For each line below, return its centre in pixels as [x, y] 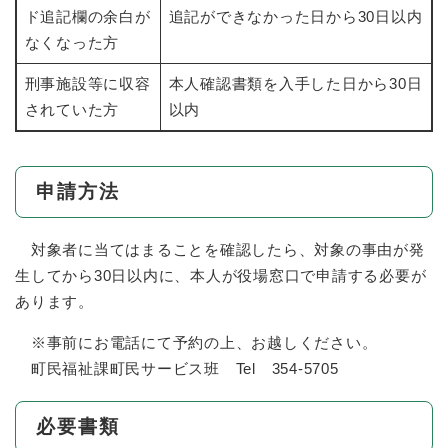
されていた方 [71, 110]
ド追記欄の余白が [87, 17]
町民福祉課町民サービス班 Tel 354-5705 [177, 369]
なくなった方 [71, 43]
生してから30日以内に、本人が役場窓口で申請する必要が [221, 276]
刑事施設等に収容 [87, 84]
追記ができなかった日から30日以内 [295, 17]
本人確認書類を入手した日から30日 [295, 84]
